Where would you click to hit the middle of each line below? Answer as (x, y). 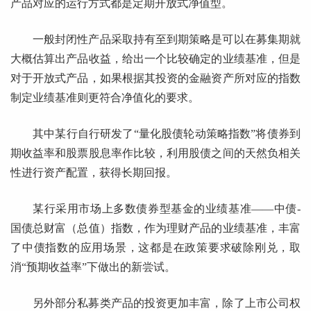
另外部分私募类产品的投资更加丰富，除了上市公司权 (167, 303)
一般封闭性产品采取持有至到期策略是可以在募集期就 (167, 40)
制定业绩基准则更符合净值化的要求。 (105, 98)
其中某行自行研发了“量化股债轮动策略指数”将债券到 (167, 134)
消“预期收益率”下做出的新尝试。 (93, 267)
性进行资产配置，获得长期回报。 (94, 173)
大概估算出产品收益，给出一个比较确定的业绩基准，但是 (155, 59)
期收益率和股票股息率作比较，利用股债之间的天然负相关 (155, 153)
